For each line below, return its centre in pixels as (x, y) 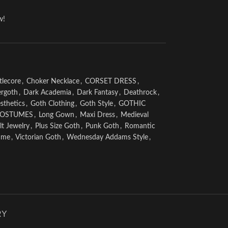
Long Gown (56, 115)
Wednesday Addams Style (107, 137)
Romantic (140, 126)
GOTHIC (132, 104)
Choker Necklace (53, 81)
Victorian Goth (38, 137)
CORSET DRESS (110, 81)
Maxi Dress (97, 115)
